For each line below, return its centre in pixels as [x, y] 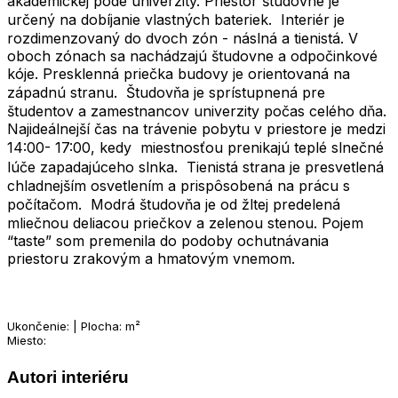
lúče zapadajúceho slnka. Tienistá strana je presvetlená [195, 167]
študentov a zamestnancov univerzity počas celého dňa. [197, 111]
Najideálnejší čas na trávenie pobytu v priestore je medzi [196, 128]
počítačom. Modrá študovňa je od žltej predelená [174, 204]
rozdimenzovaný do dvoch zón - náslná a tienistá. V [183, 38]
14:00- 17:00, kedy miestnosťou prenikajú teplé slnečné [195, 147]
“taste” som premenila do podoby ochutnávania [168, 240]
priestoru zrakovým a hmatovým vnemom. [151, 258]
